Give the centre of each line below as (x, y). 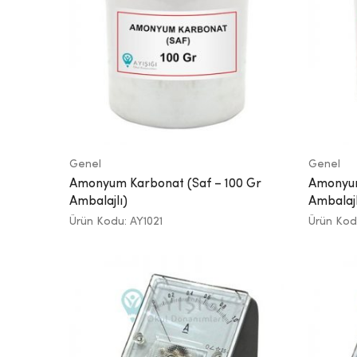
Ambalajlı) (98, 201)
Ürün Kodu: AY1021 (116, 221)
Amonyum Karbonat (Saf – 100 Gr (165, 184)
